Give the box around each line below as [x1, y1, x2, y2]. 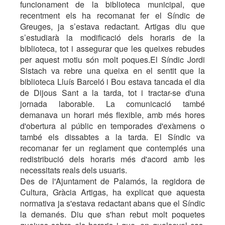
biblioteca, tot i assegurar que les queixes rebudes [20, 43, 205, 54]
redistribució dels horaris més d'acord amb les [20, 153, 205, 165]
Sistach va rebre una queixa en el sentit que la [20, 65, 205, 76]
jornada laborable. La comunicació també [20, 98, 205, 109]
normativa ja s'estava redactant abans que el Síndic [20, 197, 205, 209]
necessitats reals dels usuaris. [20, 164, 127, 176]
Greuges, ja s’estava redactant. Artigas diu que [20, 21, 205, 32]
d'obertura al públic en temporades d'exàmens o [20, 120, 205, 132]
